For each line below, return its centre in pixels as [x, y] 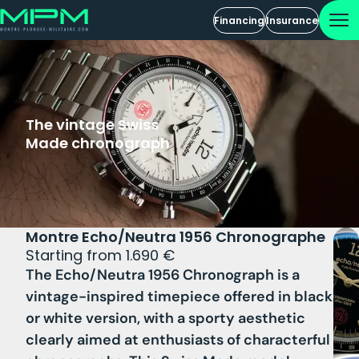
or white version [81, 318]
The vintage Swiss [92, 124]
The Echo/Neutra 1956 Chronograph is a [163, 274]
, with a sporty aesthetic [221, 318]
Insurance [292, 20]
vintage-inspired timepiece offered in [160, 296]
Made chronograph [98, 143]
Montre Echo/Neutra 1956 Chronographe [175, 236]
